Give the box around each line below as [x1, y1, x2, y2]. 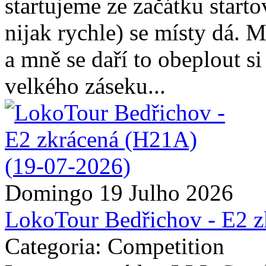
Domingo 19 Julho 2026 [5, 179, 233, 205]
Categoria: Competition [5, 233, 224, 259]
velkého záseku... [5, 72, 166, 99]
